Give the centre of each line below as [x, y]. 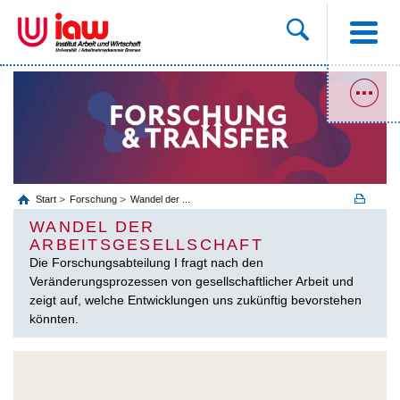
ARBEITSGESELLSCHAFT [146, 244]
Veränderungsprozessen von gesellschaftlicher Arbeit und [192, 281]
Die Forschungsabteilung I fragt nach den [146, 262]
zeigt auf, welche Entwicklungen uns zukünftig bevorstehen [196, 300]
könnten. [54, 318]
